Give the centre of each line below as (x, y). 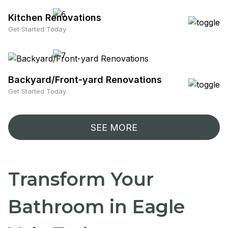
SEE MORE (114, 127)
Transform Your (81, 179)
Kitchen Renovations (55, 18)
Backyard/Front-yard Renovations (85, 80)
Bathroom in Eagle (96, 207)
